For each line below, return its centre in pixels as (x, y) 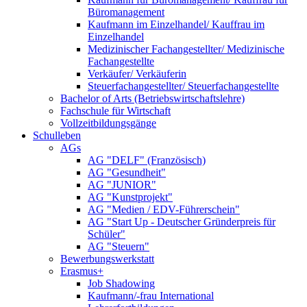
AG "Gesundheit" (127, 173)
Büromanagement (126, 12)
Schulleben (57, 136)
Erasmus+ (82, 271)
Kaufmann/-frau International (151, 296)
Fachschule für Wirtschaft (115, 111)
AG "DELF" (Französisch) (147, 160)
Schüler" (107, 234)
